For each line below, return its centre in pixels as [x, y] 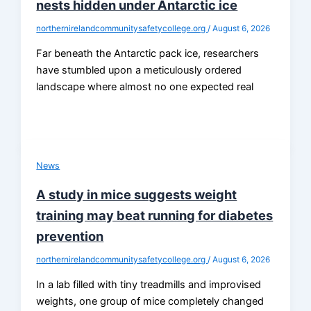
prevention [70, 236]
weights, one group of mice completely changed [150, 301]
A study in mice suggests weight [137, 195]
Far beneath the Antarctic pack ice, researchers [148, 53]
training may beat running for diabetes [155, 216]
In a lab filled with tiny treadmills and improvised [149, 284]
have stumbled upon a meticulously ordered [139, 70]
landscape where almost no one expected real [145, 86]
